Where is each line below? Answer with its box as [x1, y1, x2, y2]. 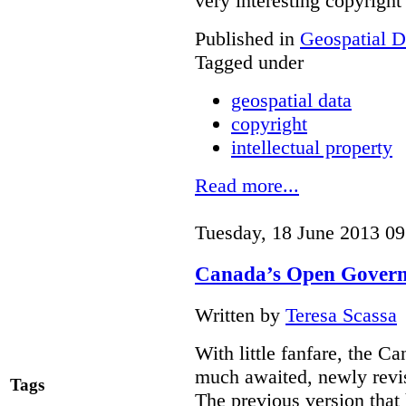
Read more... [195, 174, 299, 198]
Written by [195, 303, 285, 326]
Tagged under [195, 51, 304, 74]
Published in [195, 27, 295, 51]
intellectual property [231, 136, 392, 159]
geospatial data [231, 89, 352, 112]
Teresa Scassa [285, 303, 397, 326]
